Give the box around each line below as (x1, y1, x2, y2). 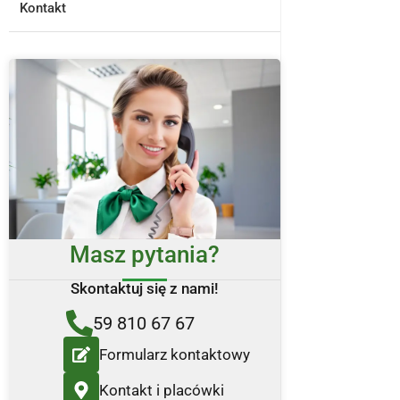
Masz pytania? (69, 241, 220, 269)
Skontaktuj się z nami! (70, 279, 219, 298)
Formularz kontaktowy (98, 346, 250, 364)
